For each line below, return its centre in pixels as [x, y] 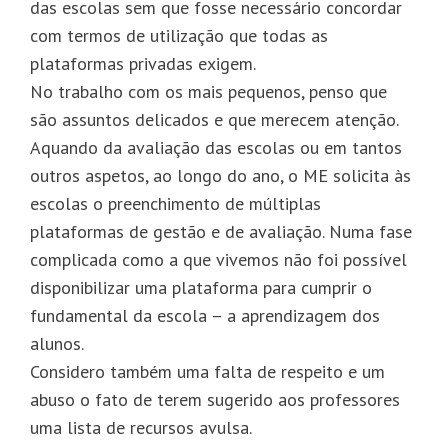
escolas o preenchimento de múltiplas [175, 203]
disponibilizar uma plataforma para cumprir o [201, 287]
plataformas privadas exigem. [143, 63]
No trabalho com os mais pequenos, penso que [208, 91]
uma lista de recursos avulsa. [141, 427]
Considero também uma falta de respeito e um [207, 371]
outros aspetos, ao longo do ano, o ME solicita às [220, 175]
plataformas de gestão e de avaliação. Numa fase [221, 231]
